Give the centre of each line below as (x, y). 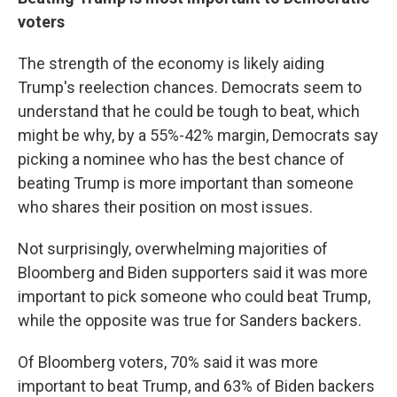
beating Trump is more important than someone (186, 183)
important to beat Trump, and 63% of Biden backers (196, 386)
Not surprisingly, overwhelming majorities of (173, 249)
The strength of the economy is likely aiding (171, 63)
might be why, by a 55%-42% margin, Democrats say (198, 135)
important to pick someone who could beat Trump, (194, 296)
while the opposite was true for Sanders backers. (190, 320)
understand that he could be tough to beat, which (189, 111)
